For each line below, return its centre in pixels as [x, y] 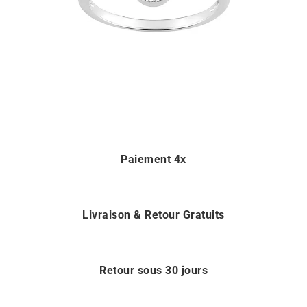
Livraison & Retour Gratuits [153, 215]
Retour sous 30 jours [153, 270]
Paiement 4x [153, 160]
